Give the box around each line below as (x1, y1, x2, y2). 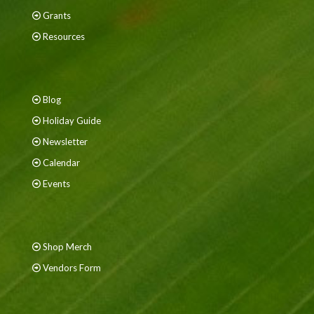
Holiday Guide (43, 115, 101, 126)
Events (43, 178, 70, 189)
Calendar (43, 157, 80, 168)
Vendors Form (43, 262, 101, 273)
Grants (43, 10, 71, 21)
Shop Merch (43, 241, 92, 252)
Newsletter (43, 136, 88, 147)
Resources (43, 31, 85, 42)
